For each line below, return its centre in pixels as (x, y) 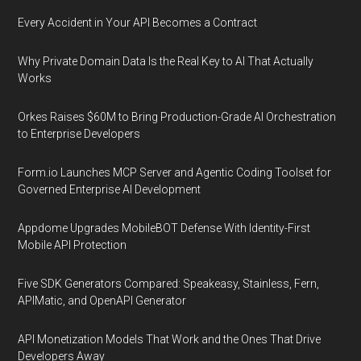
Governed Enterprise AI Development (110, 189)
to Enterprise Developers (79, 134)
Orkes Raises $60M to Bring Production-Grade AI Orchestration (177, 117)
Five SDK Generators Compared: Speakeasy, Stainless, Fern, (169, 284)
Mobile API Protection (73, 245)
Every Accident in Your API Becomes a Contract (138, 23)
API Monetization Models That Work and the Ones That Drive (170, 339)
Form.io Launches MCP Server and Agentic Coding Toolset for (175, 172)
